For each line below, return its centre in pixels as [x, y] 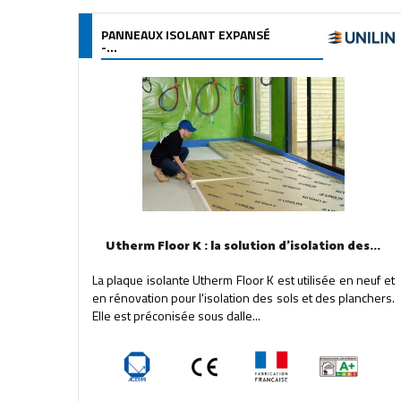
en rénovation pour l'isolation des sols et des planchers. [243, 298]
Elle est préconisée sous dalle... [176, 316]
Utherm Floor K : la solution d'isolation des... [243, 247]
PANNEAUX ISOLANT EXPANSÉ [186, 34]
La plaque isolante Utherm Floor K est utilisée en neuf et [243, 280]
